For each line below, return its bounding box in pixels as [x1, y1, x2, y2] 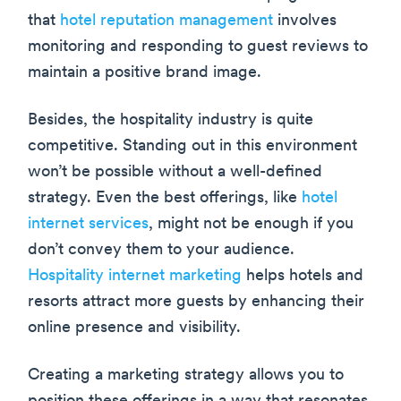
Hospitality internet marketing [28, 268, 242, 286]
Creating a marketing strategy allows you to [28, 367, 344, 385]
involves [273, 13, 337, 30]
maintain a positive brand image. [28, 64, 261, 82]
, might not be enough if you [149, 216, 354, 234]
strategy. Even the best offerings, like [28, 190, 302, 208]
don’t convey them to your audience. [28, 242, 294, 260]
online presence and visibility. [28, 320, 241, 337]
